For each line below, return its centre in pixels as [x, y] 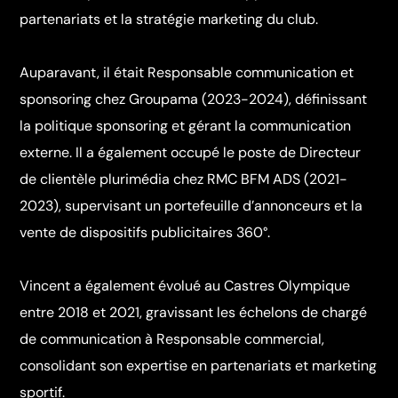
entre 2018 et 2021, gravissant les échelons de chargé [194, 313]
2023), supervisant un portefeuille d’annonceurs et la [191, 206]
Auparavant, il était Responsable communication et [187, 73]
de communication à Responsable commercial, [172, 339]
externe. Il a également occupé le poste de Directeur [191, 153]
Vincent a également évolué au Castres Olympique [185, 286]
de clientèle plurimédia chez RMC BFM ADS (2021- [184, 179]
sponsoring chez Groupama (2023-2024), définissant [194, 99]
